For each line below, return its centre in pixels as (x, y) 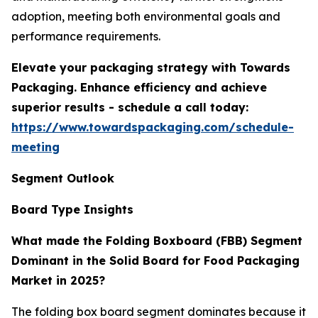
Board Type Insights (72, 209)
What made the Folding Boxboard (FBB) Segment (157, 240)
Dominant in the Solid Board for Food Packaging (155, 260)
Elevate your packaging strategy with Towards (151, 67)
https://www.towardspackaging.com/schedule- (153, 127)
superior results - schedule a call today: (130, 107)
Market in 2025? (58, 280)
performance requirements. (86, 36)
